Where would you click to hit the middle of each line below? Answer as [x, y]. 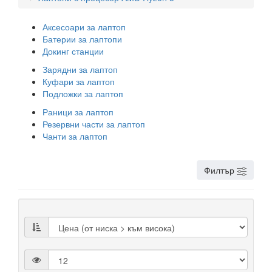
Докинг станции [73, 51]
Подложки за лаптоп [83, 93]
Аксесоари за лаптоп [84, 27]
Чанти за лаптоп [75, 136]
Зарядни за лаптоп [80, 69]
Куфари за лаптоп [79, 81]
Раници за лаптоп [78, 112]
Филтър [219, 170]
